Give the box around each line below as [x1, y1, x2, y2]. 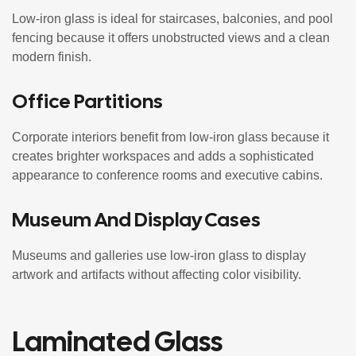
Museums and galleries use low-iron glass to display [12, 248, 306, 262]
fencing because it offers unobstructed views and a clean [12, 30, 330, 44]
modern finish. [12, 49, 91, 64]
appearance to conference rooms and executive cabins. [12, 168, 323, 182]
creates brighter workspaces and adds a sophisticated [12, 149, 314, 163]
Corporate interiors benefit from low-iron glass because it [12, 130, 329, 144]
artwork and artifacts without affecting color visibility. [12, 267, 301, 281]
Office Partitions [12, 87, 163, 114]
